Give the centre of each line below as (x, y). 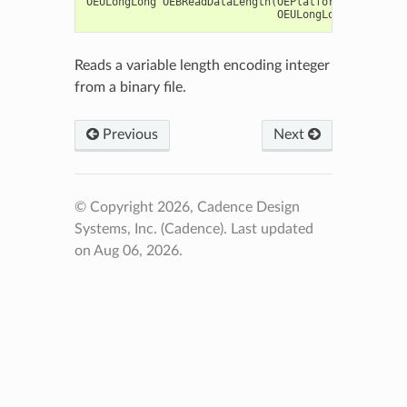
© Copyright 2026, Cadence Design (187, 207)
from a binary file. (130, 87)
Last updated (272, 228)
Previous (128, 134)
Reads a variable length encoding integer (202, 65)
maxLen (372, 14)
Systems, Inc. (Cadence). (152, 228)
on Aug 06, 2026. (128, 250)
